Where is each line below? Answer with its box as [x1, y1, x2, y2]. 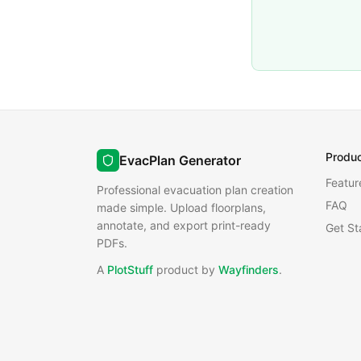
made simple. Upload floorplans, [97, 201, 266, 214]
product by [153, 263, 218, 276]
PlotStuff [107, 263, 153, 276]
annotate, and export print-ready [97, 218, 271, 232]
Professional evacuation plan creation [97, 183, 293, 197]
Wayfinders [218, 263, 279, 276]
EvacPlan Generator [119, 152, 241, 168]
